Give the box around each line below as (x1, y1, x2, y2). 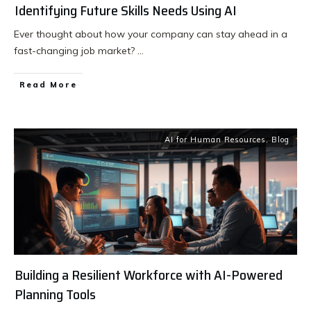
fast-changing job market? (14, 44, 137, 58)
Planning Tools (15, 283, 96, 306)
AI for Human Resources (165, 135, 266, 145)
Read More (19, 80, 77, 90)
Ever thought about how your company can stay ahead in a (14, 28, 287, 41)
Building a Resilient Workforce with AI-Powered (15, 264, 283, 287)
